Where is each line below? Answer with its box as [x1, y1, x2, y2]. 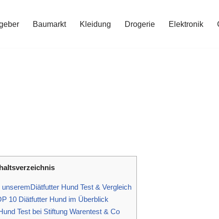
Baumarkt [33, 20, 66, 28]
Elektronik [169, 20, 203, 28]
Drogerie [125, 20, 155, 28]
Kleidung [80, 20, 111, 28]
